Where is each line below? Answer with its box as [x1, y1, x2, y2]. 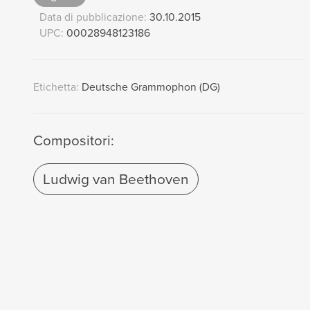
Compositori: [33, 130, 114, 152]
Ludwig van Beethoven [42, 168, 189, 190]
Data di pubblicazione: [39, 8, 149, 25]
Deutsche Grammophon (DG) [78, 78, 220, 95]
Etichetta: [33, 78, 79, 95]
